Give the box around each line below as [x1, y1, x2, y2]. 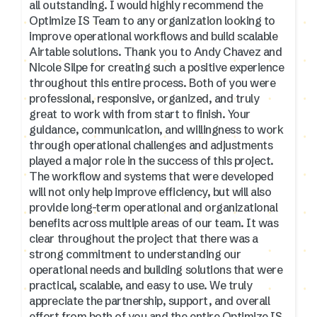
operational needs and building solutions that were [29, 262, 283, 277]
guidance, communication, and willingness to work [29, 122, 284, 137]
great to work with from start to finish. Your [29, 106, 250, 121]
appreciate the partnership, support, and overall [29, 293, 270, 308]
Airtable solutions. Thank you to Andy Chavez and [29, 44, 124, 59]
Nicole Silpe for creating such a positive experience [29, 59, 284, 74]
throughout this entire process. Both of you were [29, 75, 276, 90]
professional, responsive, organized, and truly [29, 91, 260, 105]
